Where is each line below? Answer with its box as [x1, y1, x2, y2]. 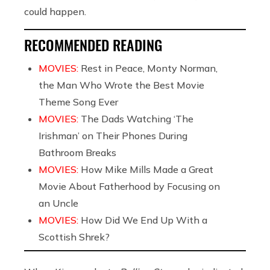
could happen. [24, 5, 86, 17]
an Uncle [39, 196, 78, 209]
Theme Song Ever [39, 95, 118, 108]
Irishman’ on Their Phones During [39, 129, 187, 142]
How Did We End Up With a [81, 213, 207, 226]
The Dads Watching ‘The [81, 112, 193, 125]
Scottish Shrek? [39, 230, 110, 243]
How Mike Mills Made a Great [81, 163, 213, 175]
